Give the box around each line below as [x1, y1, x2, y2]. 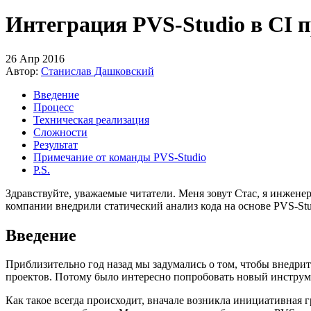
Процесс [33, 101, 74, 113]
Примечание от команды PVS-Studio [33, 151, 206, 163]
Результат [33, 138, 78, 151]
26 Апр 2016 [6, 52, 65, 65]
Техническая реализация [33, 113, 149, 126]
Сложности [33, 126, 87, 138]
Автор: [6, 65, 41, 77]
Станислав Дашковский [41, 65, 154, 77]
